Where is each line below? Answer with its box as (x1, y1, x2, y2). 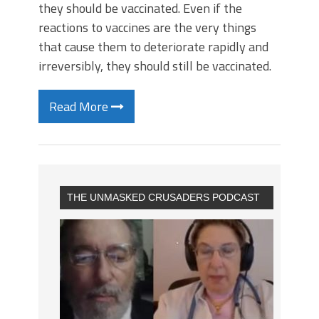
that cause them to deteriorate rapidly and (38, 37, 268, 56)
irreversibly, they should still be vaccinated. (38, 56, 271, 75)
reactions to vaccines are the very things (38, 18, 256, 37)
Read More (49, 97, 111, 116)
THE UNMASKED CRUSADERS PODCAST (67, 192, 260, 203)
